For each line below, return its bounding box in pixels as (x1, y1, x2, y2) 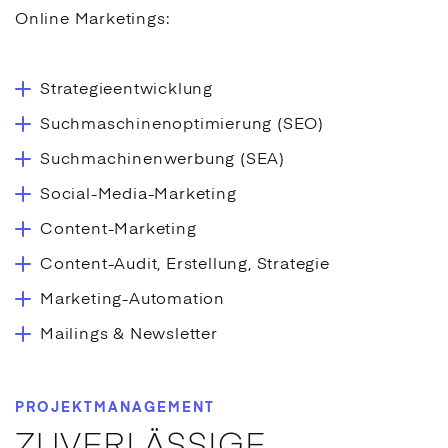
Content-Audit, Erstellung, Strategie (40, 257, 330, 274)
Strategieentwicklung (40, 82, 213, 99)
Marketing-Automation (40, 292, 225, 309)
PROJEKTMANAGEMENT (15, 401, 215, 416)
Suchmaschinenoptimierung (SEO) (40, 117, 324, 134)
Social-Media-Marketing (40, 187, 237, 204)
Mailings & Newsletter (40, 327, 218, 344)
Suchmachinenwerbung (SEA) (40, 152, 285, 169)
